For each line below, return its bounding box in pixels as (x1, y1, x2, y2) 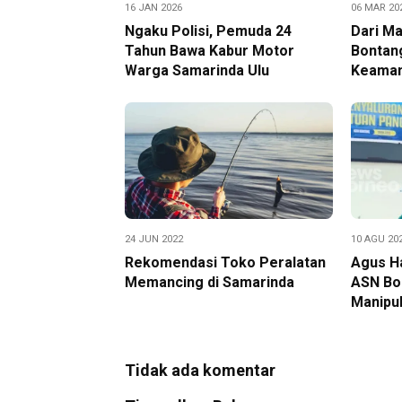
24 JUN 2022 (125, 233, 183, 246)
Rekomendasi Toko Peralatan (125, 254, 326, 272)
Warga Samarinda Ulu (125, 62, 269, 80)
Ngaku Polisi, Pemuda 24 (125, 22, 292, 40)
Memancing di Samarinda (125, 274, 294, 292)
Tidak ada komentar (125, 361, 275, 380)
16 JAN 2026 (125, 2, 182, 14)
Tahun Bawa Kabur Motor (125, 42, 294, 60)
